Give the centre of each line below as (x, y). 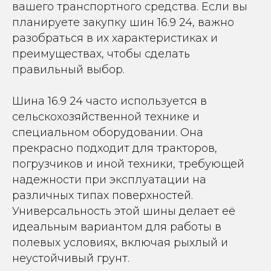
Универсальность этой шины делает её (124, 211)
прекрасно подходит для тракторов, (115, 148)
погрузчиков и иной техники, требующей (128, 164)
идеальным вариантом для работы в (117, 227)
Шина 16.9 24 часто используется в (109, 101)
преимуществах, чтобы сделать (101, 54)
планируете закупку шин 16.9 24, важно (123, 22)
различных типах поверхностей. (103, 195)
